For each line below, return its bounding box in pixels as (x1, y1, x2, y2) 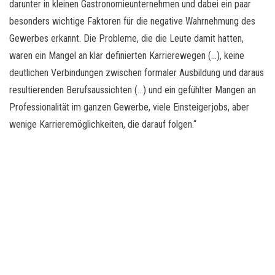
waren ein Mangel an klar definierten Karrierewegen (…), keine (9, 49, 244, 61)
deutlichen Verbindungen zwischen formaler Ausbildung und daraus (9, 66, 264, 79)
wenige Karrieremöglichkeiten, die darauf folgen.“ (9, 118, 196, 130)
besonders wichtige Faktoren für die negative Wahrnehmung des (9, 15, 255, 27)
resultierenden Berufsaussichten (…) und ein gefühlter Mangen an (9, 83, 256, 96)
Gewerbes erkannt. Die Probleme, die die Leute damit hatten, (9, 32, 244, 44)
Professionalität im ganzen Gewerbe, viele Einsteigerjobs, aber (9, 101, 249, 113)
